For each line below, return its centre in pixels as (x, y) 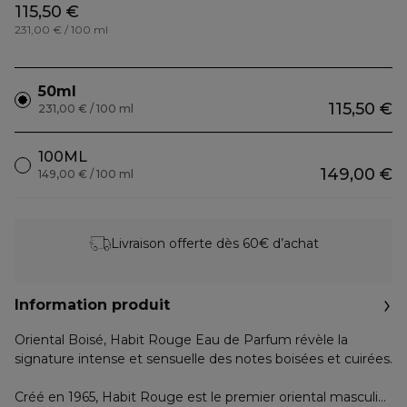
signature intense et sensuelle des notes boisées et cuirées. (203, 359)
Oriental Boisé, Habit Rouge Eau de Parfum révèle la (181, 340)
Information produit (92, 305)
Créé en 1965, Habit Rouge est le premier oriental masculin (200, 397)
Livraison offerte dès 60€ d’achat (214, 243)
